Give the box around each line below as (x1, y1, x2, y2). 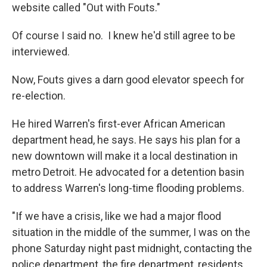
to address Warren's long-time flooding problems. (12, 182, 244, 194)
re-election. (12, 89, 66, 102)
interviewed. (12, 45, 72, 58)
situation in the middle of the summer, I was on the (12, 226, 250, 238)
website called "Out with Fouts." (12, 1, 160, 14)
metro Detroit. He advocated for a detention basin (12, 166, 244, 178)
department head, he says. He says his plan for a (12, 133, 240, 146)
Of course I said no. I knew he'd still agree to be (12, 29, 235, 42)
